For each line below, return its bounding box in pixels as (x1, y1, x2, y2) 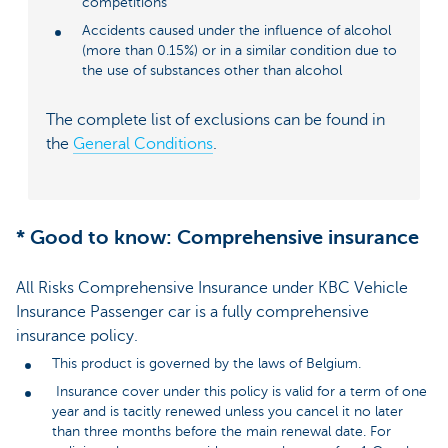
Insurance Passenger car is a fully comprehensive (16, 302, 369, 321)
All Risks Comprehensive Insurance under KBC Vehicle (16, 278, 408, 297)
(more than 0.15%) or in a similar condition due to (82, 43, 397, 59)
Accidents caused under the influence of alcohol (82, 23, 391, 39)
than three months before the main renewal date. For (52, 423, 391, 439)
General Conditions (73, 134, 213, 153)
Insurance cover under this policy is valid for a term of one (52, 383, 427, 399)
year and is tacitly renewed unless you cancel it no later (52, 403, 403, 419)
